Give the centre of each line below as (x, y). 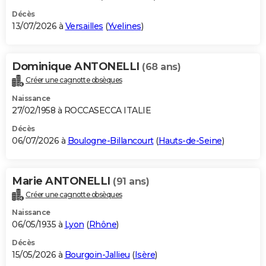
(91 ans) (131, 181)
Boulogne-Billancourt (110, 140)
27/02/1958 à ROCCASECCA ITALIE (81, 110)
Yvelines (124, 26)
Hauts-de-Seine (190, 140)
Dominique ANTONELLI (77, 66)
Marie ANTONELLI (62, 181)
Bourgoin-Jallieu (97, 255)
